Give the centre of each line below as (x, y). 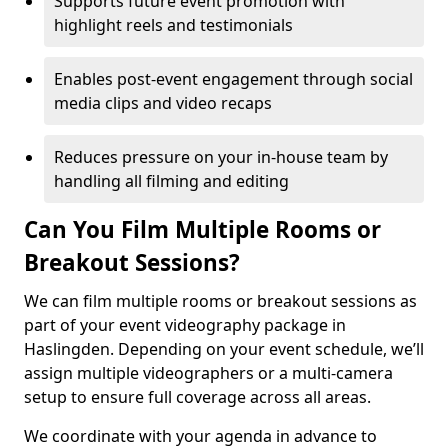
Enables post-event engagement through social (233, 79)
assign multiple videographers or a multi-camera (208, 373)
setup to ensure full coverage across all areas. (197, 397)
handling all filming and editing (171, 181)
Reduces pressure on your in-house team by (221, 157)
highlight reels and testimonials (173, 25)
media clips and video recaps (163, 103)
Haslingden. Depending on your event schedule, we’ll (224, 349)
